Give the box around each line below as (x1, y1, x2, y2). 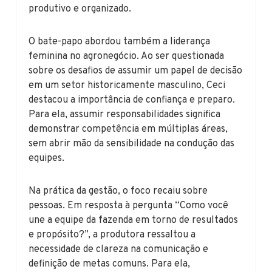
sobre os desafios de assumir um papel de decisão (29, 64, 243, 77)
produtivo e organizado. (29, 2, 132, 15)
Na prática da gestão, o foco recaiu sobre (29, 185, 208, 197)
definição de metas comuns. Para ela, (29, 257, 191, 270)
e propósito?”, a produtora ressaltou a (29, 228, 196, 241)
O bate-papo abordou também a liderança (29, 35, 211, 48)
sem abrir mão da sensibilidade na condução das (29, 137, 235, 150)
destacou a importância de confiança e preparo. (29, 93, 236, 106)
